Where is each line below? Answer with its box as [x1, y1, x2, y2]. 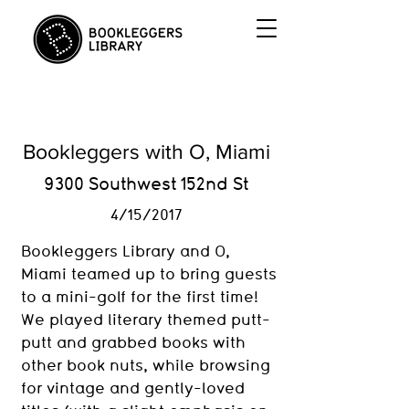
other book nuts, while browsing [21, 354, 270, 375]
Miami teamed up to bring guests [21, 263, 277, 284]
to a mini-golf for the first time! [21, 286, 258, 307]
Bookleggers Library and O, [21, 240, 230, 261]
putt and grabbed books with [21, 331, 246, 352]
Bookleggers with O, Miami [22, 141, 270, 163]
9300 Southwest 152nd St [44, 172, 248, 194]
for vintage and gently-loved [21, 377, 245, 398]
